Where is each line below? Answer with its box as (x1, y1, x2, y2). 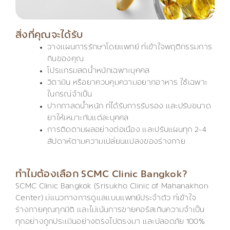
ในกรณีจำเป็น (47, 91, 92, 99)
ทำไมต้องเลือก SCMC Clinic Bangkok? (15, 170, 188, 180)
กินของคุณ (47, 55, 84, 64)
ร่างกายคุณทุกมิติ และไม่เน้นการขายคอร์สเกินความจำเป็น (15, 206, 205, 215)
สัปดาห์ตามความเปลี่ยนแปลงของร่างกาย (47, 138, 186, 146)
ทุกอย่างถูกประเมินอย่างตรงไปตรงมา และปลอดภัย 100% (15, 218, 205, 226)
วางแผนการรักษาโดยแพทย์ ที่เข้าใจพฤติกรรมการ (47, 44, 213, 52)
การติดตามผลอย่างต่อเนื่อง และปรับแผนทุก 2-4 (47, 126, 206, 135)
